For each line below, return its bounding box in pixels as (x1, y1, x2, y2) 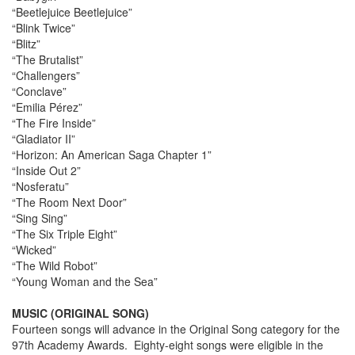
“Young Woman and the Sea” (12, 273, 158, 290)
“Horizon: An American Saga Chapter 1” (12, 147, 212, 163)
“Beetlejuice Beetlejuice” (12, 4, 132, 21)
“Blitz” (12, 36, 40, 52)
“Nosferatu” (12, 178, 69, 195)
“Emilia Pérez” (12, 99, 82, 116)
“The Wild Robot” (12, 258, 97, 274)
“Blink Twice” (12, 20, 75, 36)
